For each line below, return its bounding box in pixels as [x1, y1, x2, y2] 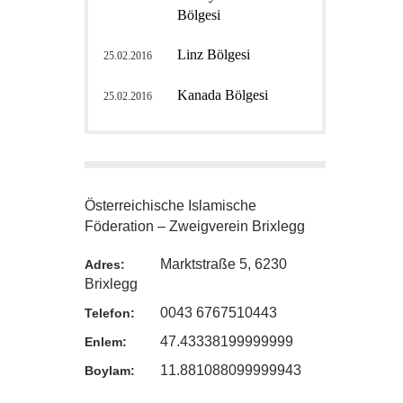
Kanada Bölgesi [177, 87, 269, 103]
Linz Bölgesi [177, 47, 251, 62]
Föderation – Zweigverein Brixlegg [85, 219, 306, 234]
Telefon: [85, 306, 136, 320]
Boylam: [85, 363, 136, 378]
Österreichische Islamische [85, 198, 257, 213]
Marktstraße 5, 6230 [157, 256, 288, 272]
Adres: [85, 257, 126, 272]
